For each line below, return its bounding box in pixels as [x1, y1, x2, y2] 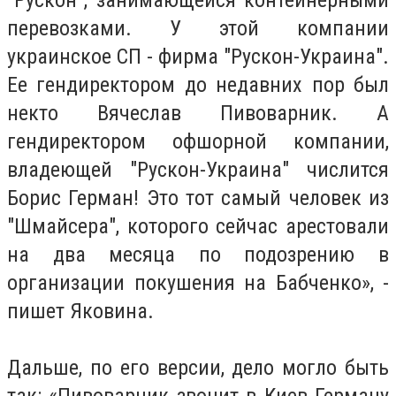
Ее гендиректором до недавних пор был [7, 72, 389, 98]
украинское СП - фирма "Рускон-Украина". [7, 44, 389, 70]
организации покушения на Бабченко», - [7, 270, 389, 296]
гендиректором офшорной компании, [7, 129, 389, 155]
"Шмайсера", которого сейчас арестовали [7, 214, 389, 240]
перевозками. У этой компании [7, 16, 389, 42]
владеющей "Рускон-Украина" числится [7, 157, 389, 183]
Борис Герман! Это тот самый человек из [7, 186, 389, 211]
